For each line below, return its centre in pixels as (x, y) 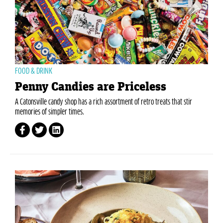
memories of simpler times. (50, 112)
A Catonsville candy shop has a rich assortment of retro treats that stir (104, 102)
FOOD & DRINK (34, 71)
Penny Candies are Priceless (91, 87)
